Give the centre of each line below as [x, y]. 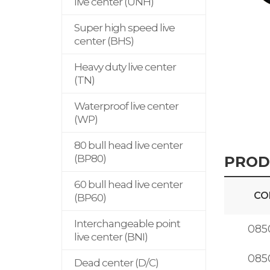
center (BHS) [104, 41]
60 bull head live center [128, 184]
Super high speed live [124, 28]
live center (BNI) [111, 237]
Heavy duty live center [125, 67]
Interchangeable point [127, 224]
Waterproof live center [126, 106]
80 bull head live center [128, 145]
